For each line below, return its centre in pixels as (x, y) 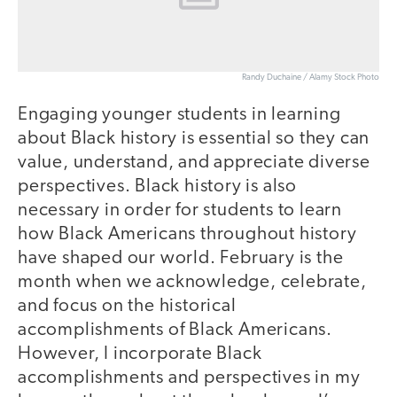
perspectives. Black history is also (157, 187)
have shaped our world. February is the (181, 259)
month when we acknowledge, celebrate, (192, 283)
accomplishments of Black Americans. (175, 331)
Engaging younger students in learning (179, 115)
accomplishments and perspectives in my (189, 378)
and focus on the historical (127, 307)
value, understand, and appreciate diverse (194, 163)
